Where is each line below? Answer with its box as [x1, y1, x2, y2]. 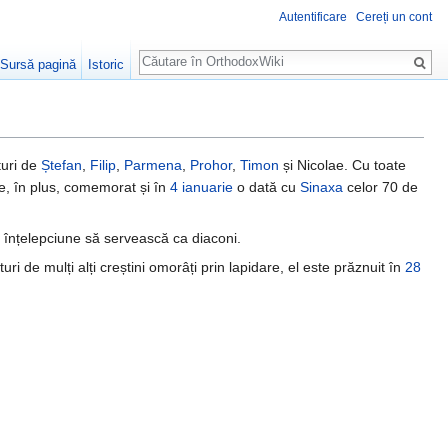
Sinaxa [300, 179, 343, 196]
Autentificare [279, 10, 347, 25]
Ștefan [41, 157, 82, 174]
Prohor [190, 157, 232, 174]
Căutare [138, 40, 213, 63]
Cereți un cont [356, 10, 432, 25]
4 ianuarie [170, 179, 233, 196]
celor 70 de [343, 179, 418, 196]
